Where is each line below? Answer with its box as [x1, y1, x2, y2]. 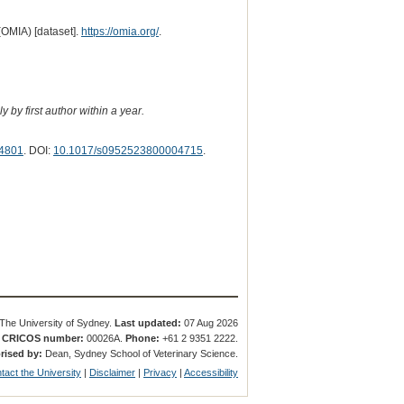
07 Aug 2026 [181, 317, 239, 328]
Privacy [143, 366, 178, 378]
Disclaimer [89, 366, 136, 378]
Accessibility [184, 366, 239, 378]
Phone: [125, 332, 161, 344]
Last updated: [115, 317, 182, 328]
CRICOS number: [2, 332, 85, 344]
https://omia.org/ [80, 24, 159, 38]
